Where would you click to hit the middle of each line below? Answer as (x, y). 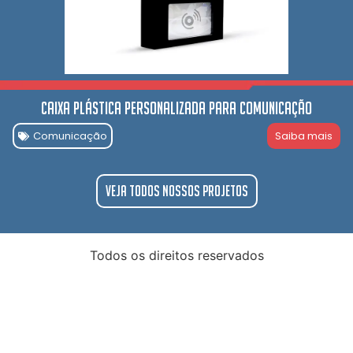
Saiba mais (304, 136)
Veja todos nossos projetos (176, 191)
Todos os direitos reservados (176, 256)
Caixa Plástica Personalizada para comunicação (176, 108)
